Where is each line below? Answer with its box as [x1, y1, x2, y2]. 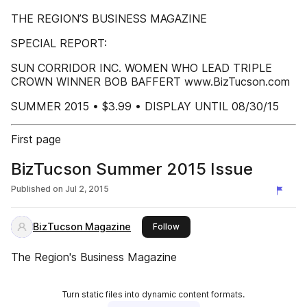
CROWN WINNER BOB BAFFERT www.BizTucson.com [11, 75, 290, 88]
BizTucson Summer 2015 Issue [11, 159, 253, 179]
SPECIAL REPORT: [11, 36, 107, 50]
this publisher [179, 221, 234, 231]
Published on [11, 184, 63, 194]
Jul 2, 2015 [65, 184, 109, 194]
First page [11, 132, 61, 146]
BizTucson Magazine [33, 221, 131, 232]
